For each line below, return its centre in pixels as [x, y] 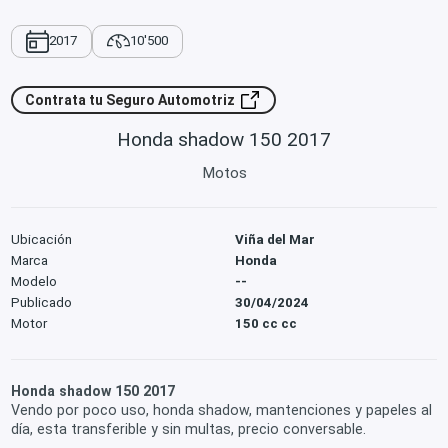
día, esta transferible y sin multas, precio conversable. [189, 429]
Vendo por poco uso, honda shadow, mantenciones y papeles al [222, 410]
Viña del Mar [275, 239]
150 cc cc [266, 323]
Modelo [34, 281]
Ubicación [42, 239]
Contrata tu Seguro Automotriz [132, 100]
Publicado [42, 302]
